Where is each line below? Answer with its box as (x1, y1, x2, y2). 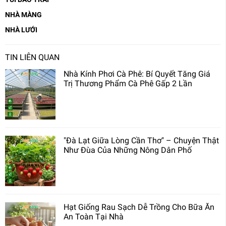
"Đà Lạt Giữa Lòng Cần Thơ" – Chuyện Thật (64, 136, 219, 146)
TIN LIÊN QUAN (5, 52, 60, 63)
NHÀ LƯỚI (5, 26, 37, 34)
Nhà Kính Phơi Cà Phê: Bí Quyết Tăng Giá (64, 69, 210, 79)
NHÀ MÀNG (5, 11, 42, 19)
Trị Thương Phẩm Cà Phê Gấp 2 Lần (64, 79, 192, 89)
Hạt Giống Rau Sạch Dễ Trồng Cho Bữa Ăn (64, 202, 214, 212)
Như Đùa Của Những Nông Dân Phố (64, 145, 192, 155)
